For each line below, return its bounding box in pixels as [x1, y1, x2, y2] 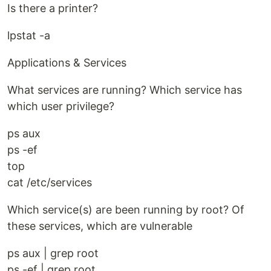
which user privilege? [7, 100, 114, 113]
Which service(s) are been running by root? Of [7, 203, 244, 217]
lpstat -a [7, 29, 50, 42]
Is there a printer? [7, 2, 98, 15]
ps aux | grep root [7, 247, 99, 260]
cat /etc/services [7, 176, 92, 189]
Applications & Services [7, 56, 126, 70]
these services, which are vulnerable [7, 220, 192, 233]
